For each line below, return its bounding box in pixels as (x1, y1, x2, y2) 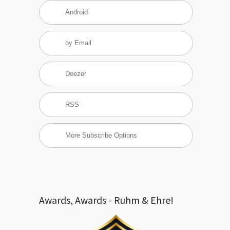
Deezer (65, 70, 86, 78)
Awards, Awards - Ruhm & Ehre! (39, 194, 174, 206)
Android (65, 8, 88, 16)
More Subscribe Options (65, 131, 137, 140)
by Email (65, 39, 91, 47)
